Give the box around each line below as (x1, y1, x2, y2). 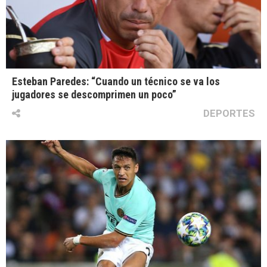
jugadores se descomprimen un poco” (12, 88, 176, 101)
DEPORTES (203, 107, 255, 120)
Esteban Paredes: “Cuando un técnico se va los (12, 75, 220, 88)
